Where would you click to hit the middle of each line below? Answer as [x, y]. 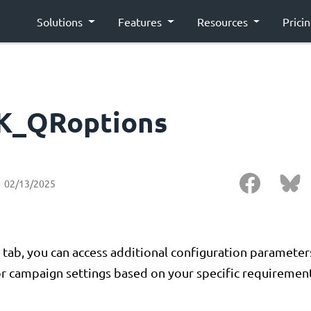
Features [141, 21]
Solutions [61, 21]
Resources [224, 21]
